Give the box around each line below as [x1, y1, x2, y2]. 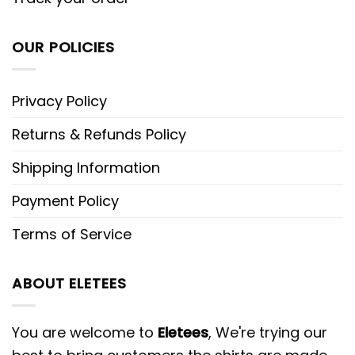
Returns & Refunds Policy [12, 124, 186, 144]
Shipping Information [12, 158, 160, 177]
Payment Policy [12, 191, 119, 211]
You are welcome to [12, 322, 158, 342]
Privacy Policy [12, 91, 107, 111]
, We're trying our [208, 322, 327, 342]
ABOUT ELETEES [12, 273, 127, 293]
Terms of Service [12, 224, 132, 244]
